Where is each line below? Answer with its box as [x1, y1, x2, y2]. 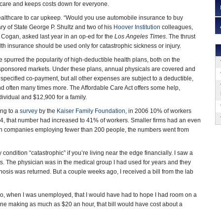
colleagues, [160, 24, 193, 31]
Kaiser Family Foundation [57, 108, 125, 114]
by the [37, 108, 57, 114]
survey [20, 108, 37, 114]
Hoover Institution [113, 24, 160, 31]
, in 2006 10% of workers [125, 108, 191, 114]
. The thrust [166, 33, 195, 40]
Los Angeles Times [114, 33, 166, 40]
